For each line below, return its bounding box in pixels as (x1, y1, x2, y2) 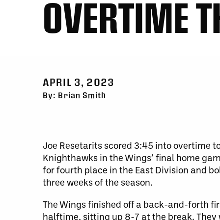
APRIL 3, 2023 (43, 76, 114, 87)
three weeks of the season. (43, 176, 153, 188)
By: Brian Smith (43, 90, 107, 100)
